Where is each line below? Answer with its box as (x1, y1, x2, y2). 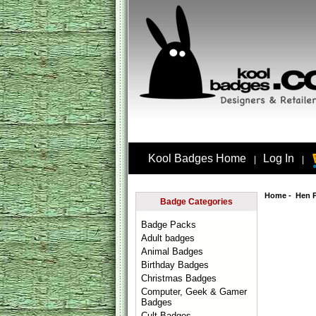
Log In (263, 152, 295, 165)
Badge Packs (141, 219, 197, 230)
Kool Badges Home (147, 152, 246, 165)
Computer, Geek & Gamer (141, 286, 248, 297)
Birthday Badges (141, 260, 209, 270)
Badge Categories (160, 197, 233, 207)
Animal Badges (141, 246, 204, 257)
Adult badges (141, 233, 195, 243)
